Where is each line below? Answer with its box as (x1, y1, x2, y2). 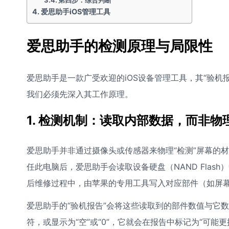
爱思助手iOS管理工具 (40, 7, 110, 16)
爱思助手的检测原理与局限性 (27, 37, 213, 55)
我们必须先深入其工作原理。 (27, 89, 133, 99)
